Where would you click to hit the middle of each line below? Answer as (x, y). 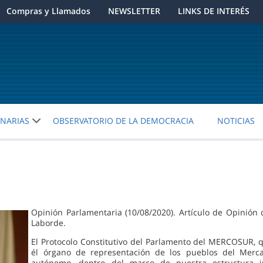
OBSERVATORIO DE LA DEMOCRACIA (124, 121)
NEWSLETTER (134, 11)
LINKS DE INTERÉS (213, 11)
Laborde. (49, 222)
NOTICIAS (236, 121)
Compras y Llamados (48, 11)
